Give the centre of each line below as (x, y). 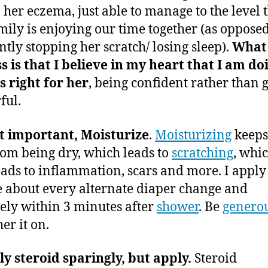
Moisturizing (193, 135)
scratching (202, 153)
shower (178, 207)
